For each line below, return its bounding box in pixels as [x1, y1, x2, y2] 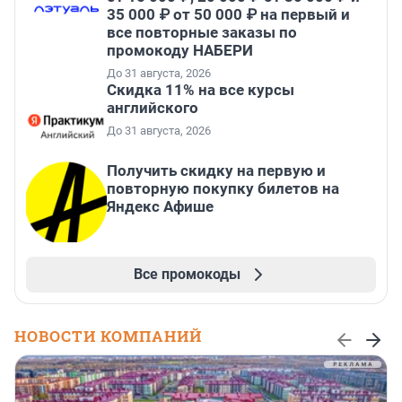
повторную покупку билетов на [107, 179, 339, 198]
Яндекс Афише [107, 197, 214, 216]
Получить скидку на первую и [107, 162, 326, 180]
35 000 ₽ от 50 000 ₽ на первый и [107, 5, 350, 24]
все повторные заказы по [107, 23, 297, 42]
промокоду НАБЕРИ [107, 41, 253, 60]
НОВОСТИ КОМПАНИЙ [14, 326, 202, 347]
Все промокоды [133, 266, 240, 284]
